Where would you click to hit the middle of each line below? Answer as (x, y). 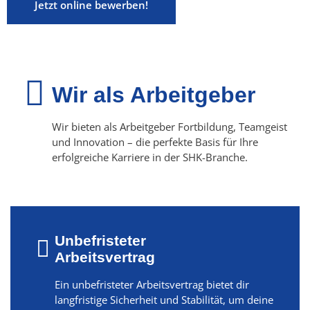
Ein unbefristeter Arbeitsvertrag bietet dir (152, 284)
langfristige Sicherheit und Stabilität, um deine (164, 299)
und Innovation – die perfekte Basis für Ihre (155, 142)
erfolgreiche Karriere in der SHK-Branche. (150, 157)
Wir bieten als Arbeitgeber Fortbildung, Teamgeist (170, 126)
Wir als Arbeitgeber (154, 94)
